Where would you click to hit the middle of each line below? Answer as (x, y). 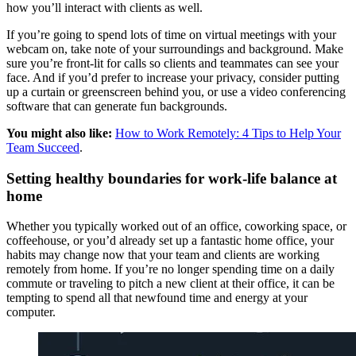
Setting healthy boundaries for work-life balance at (172, 178)
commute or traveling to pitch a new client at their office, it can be (170, 284)
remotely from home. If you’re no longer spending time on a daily (170, 269)
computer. (31, 312)
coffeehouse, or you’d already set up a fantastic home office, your (170, 241)
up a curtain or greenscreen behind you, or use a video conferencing (176, 91)
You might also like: (59, 133)
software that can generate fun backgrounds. (117, 106)
